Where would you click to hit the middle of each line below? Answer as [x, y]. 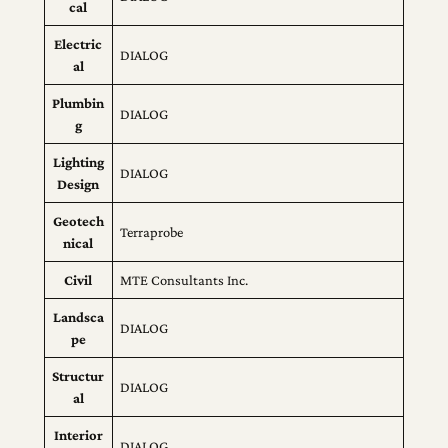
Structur [78, 375]
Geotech [78, 220]
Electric [78, 43]
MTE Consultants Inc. [184, 279]
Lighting [78, 161]
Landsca [78, 316]
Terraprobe [152, 231]
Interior [78, 434]
